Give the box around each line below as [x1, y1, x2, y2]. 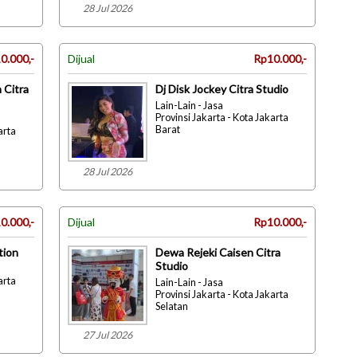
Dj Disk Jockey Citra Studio [155, 82, 288, 96]
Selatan [155, 300, 188, 312]
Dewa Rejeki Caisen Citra [155, 245, 280, 259]
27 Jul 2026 [83, 329, 132, 341]
